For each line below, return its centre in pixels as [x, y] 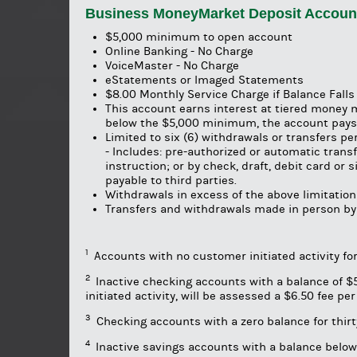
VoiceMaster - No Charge [172, 66]
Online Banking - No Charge [179, 52]
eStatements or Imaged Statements [204, 80]
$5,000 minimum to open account [199, 37]
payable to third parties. [171, 181]
